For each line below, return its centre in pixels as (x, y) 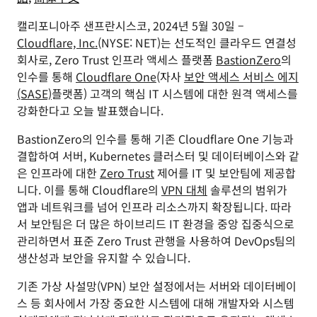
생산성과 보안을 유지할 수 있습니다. (104, 258)
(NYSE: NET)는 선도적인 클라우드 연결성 (197, 42)
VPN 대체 (184, 190)
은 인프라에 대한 (58, 173)
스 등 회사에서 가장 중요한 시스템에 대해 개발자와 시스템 (156, 303)
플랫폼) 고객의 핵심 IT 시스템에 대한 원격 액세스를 (175, 93)
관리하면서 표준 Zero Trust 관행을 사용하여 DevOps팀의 (156, 241)
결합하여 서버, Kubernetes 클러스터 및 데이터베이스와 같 (158, 156)
